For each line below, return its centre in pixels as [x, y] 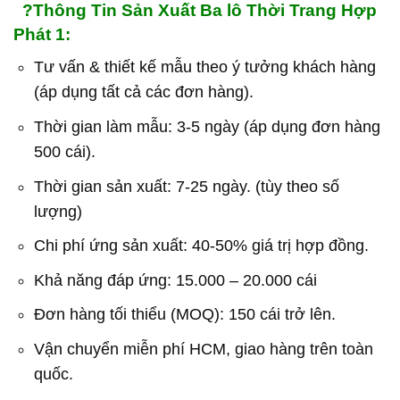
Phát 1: [42, 34]
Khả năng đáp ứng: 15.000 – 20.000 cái [175, 280]
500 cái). [64, 152]
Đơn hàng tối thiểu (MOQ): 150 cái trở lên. [184, 315]
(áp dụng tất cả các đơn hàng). [143, 92]
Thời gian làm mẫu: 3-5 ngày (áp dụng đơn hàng [207, 127]
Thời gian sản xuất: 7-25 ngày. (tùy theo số [186, 186]
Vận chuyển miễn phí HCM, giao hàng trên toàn [203, 349]
